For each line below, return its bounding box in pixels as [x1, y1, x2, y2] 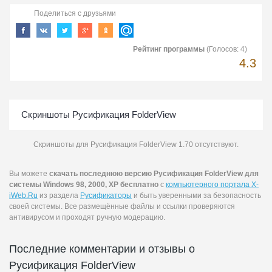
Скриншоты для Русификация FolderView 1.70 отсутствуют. [33, 140, 239, 149]
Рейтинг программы [133, 45, 205, 53]
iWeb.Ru [9, 191, 38, 200]
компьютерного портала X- [166, 180, 259, 189]
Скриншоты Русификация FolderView [21, 109, 176, 120]
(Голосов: [205, 45, 240, 53]
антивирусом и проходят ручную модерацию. [9, 212, 165, 222]
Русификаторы [80, 191, 132, 200]
